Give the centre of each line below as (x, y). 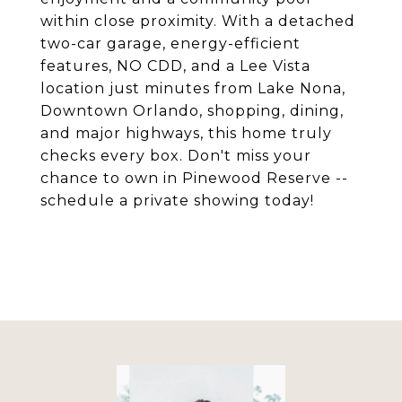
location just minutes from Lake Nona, (193, 88)
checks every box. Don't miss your (176, 156)
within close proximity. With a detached (198, 21)
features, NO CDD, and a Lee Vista (175, 66)
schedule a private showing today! (177, 201)
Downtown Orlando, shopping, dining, (192, 111)
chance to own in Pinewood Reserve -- (194, 178)
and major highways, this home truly (186, 133)
